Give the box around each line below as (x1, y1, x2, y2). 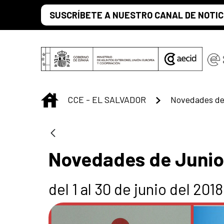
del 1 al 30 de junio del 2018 (48, 179, 223, 198)
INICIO (58, 92, 82, 104)
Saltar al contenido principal (4, 5, 111, 16)
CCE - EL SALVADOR (67, 94, 146, 105)
